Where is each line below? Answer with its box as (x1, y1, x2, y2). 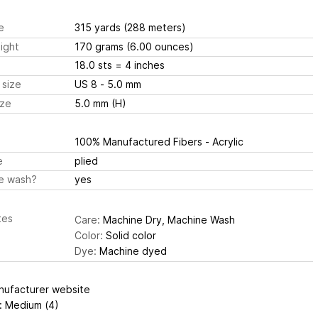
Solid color (102, 229, 156, 241)
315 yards (74, 21, 124, 34)
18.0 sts (74, 59, 115, 72)
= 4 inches (114, 59, 165, 72)
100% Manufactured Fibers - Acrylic (74, 136, 243, 148)
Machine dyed (96, 244, 167, 257)
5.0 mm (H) (74, 97, 126, 109)
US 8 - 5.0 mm (99, 77, 141, 90)
